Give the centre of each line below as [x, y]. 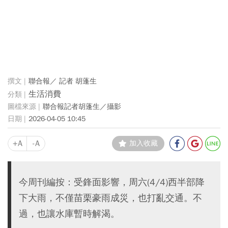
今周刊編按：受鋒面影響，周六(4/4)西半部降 [112, 182]
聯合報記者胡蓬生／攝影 [82, 106]
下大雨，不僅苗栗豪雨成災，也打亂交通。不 [110, 198]
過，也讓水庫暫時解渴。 [69, 213]
